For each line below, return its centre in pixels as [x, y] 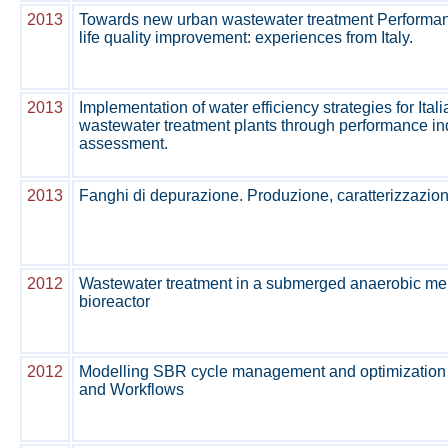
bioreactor [114, 301]
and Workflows [131, 389]
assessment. [123, 143]
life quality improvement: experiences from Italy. [246, 37]
